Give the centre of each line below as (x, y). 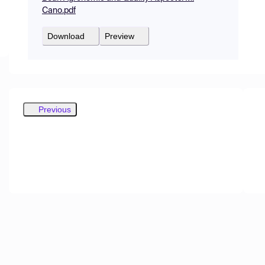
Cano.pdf (59, 10)
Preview (119, 36)
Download (66, 36)
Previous (55, 109)
